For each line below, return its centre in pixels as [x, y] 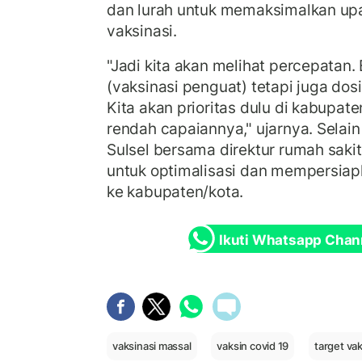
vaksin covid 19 [253, 345]
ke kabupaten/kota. [175, 192]
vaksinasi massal [152, 345]
